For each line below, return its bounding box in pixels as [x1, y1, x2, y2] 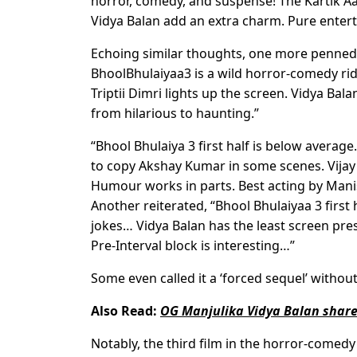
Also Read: [91, 302, 160, 320]
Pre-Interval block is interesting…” [91, 237, 295, 255]
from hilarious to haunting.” [91, 104, 259, 123]
